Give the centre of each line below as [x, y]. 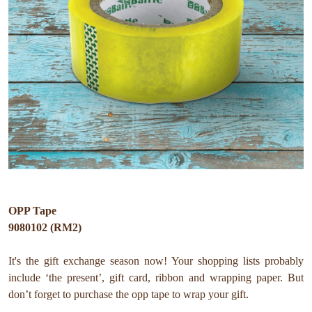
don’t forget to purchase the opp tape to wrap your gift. [128, 295]
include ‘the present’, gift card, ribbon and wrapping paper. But [156, 278]
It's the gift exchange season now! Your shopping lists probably [156, 261]
